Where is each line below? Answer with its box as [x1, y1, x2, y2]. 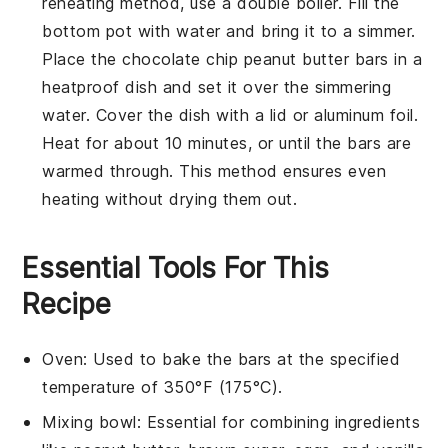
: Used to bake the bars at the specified [83, 348, 401, 369]
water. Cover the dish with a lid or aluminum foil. [42, 104, 419, 125]
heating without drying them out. [42, 188, 298, 209]
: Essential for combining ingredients [136, 411, 421, 432]
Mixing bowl [42, 411, 137, 432]
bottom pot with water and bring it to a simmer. [42, 20, 416, 41]
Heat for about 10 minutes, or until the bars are [42, 132, 412, 153]
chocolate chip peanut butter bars [122, 48, 389, 69]
